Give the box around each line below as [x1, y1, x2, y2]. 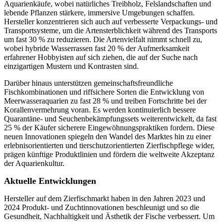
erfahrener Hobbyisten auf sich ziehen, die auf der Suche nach [4, 53, 198, 62]
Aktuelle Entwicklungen [4, 176, 96, 186]
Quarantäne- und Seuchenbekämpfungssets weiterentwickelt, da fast [4, 114, 217, 123]
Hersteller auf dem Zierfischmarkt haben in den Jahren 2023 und [4, 194, 205, 203]
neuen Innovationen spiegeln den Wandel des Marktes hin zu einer [4, 132, 211, 141]
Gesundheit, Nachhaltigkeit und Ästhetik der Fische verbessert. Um [4, 212, 215, 221]
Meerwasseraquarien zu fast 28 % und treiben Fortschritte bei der [4, 97, 207, 106]
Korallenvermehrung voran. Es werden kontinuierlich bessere [4, 106, 196, 114]
